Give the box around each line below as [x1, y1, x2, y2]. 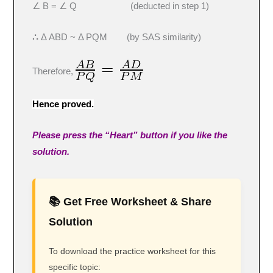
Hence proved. [32, 99, 94, 110]
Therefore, [32, 66, 76, 76]
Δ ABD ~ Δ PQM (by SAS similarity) [41, 32, 202, 42]
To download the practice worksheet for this [49, 246, 216, 256]
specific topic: [49, 261, 101, 272]
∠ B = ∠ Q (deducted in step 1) [32, 1, 210, 12]
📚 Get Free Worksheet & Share [49, 195, 212, 208]
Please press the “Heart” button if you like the [32, 130, 228, 140]
